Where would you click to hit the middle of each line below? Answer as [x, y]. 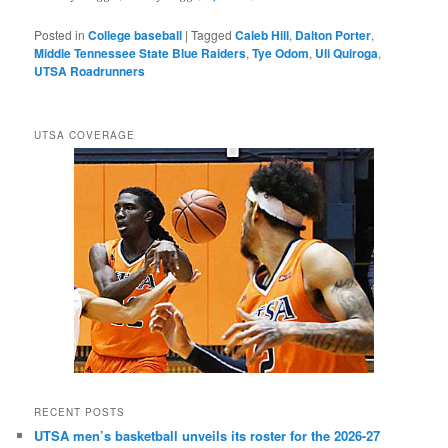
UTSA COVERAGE [85, 134]
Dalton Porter [333, 34]
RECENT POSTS [80, 412]
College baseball [135, 34]
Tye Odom [281, 52]
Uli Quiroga [347, 52]
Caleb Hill [262, 34]
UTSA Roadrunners [90, 70]
